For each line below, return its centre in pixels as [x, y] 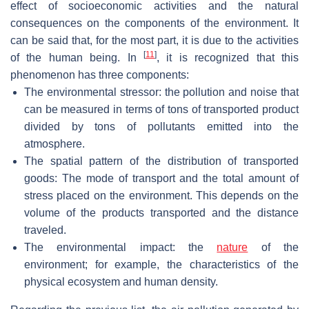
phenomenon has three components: [100, 74]
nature [232, 247]
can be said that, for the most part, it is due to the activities [154, 40]
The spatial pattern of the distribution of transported [161, 161]
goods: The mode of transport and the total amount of [161, 178]
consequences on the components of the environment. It [154, 23]
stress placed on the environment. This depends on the [161, 195]
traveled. [45, 230]
